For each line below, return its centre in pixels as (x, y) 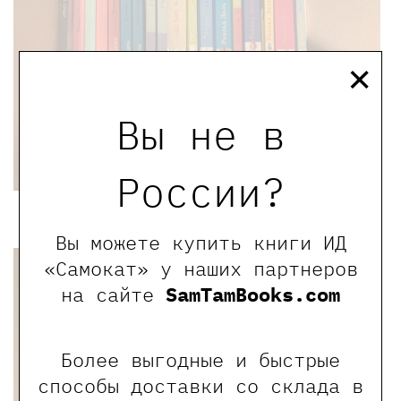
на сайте (113, 294)
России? (200, 191)
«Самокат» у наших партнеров (200, 268)
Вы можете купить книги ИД (200, 242)
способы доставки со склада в (200, 385)
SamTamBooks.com (253, 294)
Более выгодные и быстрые (200, 359)
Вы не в (200, 134)
